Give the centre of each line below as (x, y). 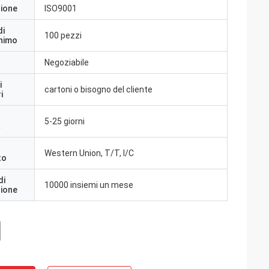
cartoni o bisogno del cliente (98, 89)
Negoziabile (67, 62)
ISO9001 (61, 8)
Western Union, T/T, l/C (89, 153)
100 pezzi (63, 35)
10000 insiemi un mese (89, 185)
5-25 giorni (65, 121)
